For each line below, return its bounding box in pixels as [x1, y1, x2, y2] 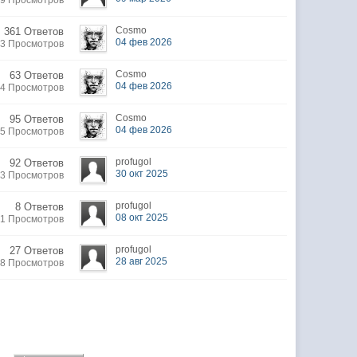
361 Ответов [4, 25, 65, 37]
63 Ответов [10, 69, 65, 81]
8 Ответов [15, 201, 65, 213]
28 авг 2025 [116, 256, 168, 267]
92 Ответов [10, 157, 65, 169]
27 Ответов [10, 245, 65, 257]
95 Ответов [10, 113, 65, 125]
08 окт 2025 [116, 212, 169, 223]
